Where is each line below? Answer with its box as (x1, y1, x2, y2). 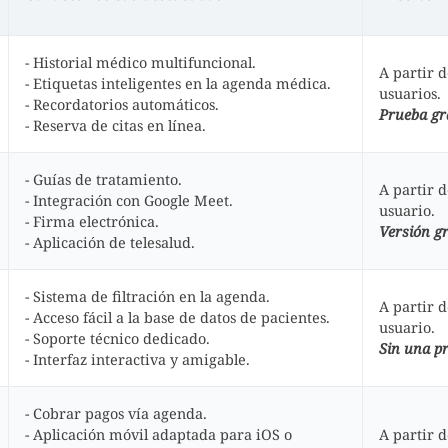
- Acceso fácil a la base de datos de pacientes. (25, 308, 330, 327)
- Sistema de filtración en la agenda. (25, 287, 270, 306)
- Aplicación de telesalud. (25, 233, 195, 252)
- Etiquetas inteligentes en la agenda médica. (25, 74, 331, 93)
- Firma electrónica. (25, 212, 159, 231)
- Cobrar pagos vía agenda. (25, 404, 207, 423)
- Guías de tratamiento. (25, 170, 182, 189)
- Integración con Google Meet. (25, 191, 233, 210)
